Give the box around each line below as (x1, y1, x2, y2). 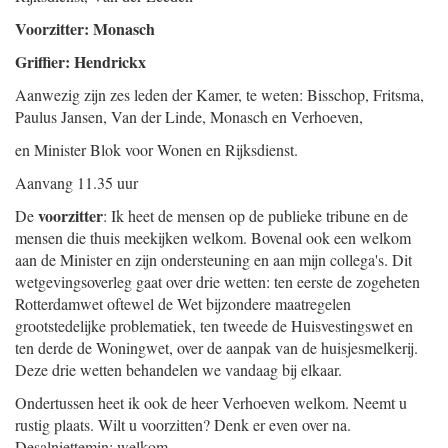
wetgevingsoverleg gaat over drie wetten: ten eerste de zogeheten (15, 271, 420, 292)
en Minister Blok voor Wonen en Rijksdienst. (15, 139, 298, 160)
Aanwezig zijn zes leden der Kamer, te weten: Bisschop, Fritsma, (15, 84, 424, 105)
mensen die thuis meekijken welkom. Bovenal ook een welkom (15, 227, 411, 248)
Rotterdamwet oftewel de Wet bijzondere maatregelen (15, 293, 351, 314)
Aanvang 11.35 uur (15, 172, 138, 193)
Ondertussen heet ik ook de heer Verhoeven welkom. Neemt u (15, 392, 407, 413)
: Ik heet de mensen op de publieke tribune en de (103, 205, 408, 226)
